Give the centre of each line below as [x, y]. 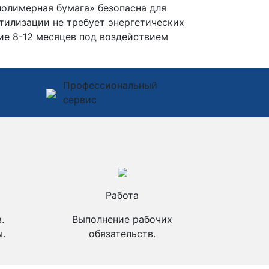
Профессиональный [110, 85]
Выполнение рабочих [122, 219]
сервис [80, 100]
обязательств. [122, 234]
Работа [122, 195]
